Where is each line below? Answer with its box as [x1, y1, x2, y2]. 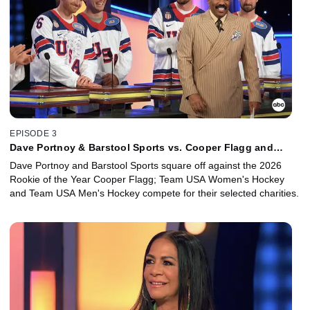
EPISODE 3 [10, 128, 57, 138]
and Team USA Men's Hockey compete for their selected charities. [10, 187, 299, 199]
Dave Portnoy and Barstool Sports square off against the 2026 [10, 159, 282, 171]
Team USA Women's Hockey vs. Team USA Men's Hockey [10, 152, 286, 164]
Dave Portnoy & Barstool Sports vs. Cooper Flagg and [10, 141, 273, 153]
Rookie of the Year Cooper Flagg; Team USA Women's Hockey [10, 173, 284, 185]
